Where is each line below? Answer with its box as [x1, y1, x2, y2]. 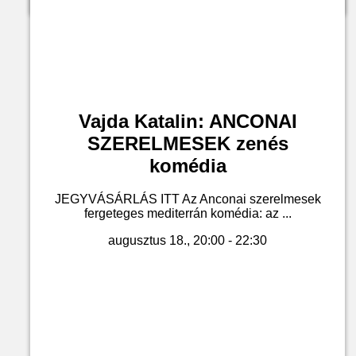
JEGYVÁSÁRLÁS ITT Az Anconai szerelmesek [54, 192, 321, 207]
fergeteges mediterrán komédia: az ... [83, 207, 292, 221]
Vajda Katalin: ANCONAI [78, 110, 297, 132]
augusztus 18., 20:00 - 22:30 [108, 234, 267, 248]
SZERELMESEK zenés [87, 132, 288, 154]
